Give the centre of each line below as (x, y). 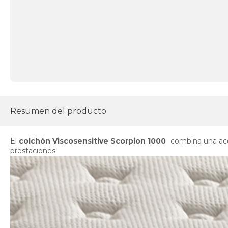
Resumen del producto (58, 111)
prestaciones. (34, 151)
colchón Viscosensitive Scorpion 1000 (92, 141)
